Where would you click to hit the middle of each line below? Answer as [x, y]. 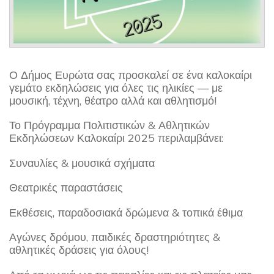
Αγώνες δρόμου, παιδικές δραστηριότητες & [115, 237]
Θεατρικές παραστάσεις [66, 188]
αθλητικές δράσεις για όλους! [79, 250]
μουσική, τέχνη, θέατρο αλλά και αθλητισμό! [113, 100]
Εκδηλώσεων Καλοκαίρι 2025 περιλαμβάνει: [116, 138]
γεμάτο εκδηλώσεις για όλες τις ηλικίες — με [116, 87]
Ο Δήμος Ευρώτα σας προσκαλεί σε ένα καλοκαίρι [131, 75]
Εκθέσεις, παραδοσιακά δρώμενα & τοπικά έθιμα [126, 212]
